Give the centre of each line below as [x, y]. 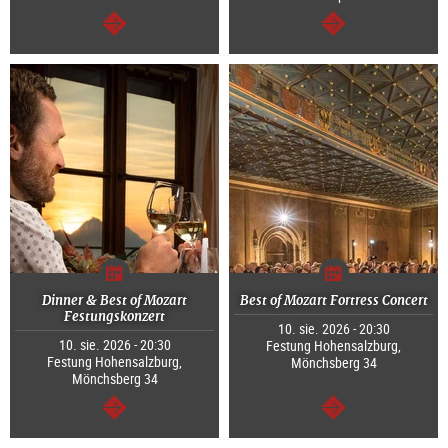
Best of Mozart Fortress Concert [333, 301]
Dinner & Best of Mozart [114, 301]
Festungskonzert [114, 317]
